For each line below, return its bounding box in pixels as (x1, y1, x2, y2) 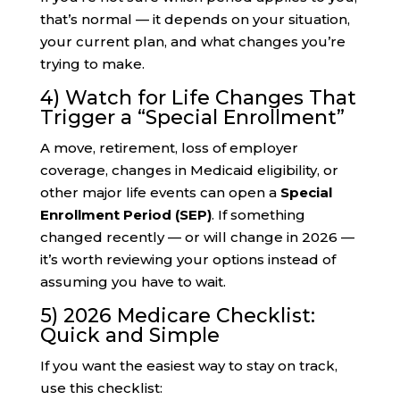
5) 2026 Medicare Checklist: (39, 304, 315, 329)
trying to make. (39, 55, 145, 73)
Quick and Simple (39, 323, 220, 348)
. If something (211, 206, 305, 224)
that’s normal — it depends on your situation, (39, 11, 350, 29)
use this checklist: (39, 379, 162, 397)
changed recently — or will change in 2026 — (39, 229, 354, 246)
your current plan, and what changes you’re (39, 33, 346, 51)
